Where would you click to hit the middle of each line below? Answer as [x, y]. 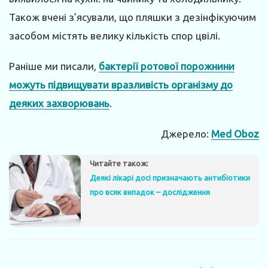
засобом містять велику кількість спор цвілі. [115, 35]
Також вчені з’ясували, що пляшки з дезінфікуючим [133, 17]
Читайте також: [119, 164]
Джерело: [186, 133]
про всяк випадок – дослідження [150, 192]
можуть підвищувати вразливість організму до [121, 84]
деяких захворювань [59, 103]
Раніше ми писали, [54, 66]
